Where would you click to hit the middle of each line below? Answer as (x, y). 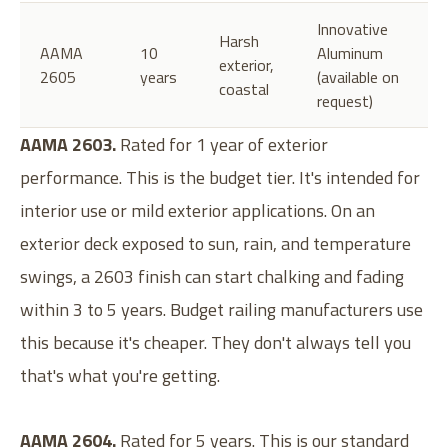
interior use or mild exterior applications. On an (197, 210)
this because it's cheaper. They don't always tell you (215, 342)
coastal (244, 88)
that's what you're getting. (120, 375)
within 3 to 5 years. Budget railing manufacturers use (221, 309)
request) (345, 100)
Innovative (352, 28)
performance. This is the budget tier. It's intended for (220, 177)
